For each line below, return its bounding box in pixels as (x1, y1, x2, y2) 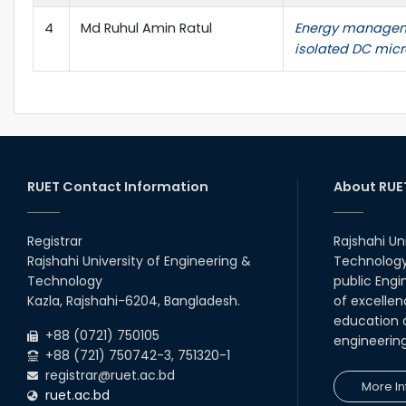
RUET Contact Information (27, 177, 208, 196)
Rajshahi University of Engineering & (27, 251, 251, 270)
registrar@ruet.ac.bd (38, 365, 175, 384)
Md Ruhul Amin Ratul (81, 18, 212, 37)
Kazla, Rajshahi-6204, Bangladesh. (27, 291, 240, 310)
